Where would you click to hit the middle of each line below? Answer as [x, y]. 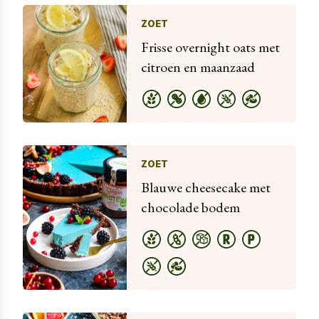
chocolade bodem [190, 207]
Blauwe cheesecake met [205, 187]
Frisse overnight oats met [210, 47]
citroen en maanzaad [198, 67]
